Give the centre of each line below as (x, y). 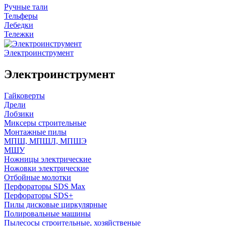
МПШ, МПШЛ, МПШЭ (45, 141)
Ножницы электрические (48, 159)
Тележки (19, 34)
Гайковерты (24, 95)
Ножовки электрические (46, 168)
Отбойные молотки (38, 177)
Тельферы (21, 16)
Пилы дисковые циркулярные (55, 204)
